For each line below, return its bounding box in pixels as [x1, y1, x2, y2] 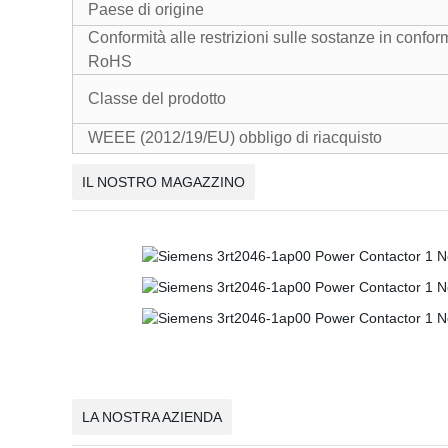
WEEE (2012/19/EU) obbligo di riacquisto [88, 129, 382, 146]
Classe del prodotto [88, 90, 226, 107]
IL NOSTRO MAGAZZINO [82, 174, 245, 190]
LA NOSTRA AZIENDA [82, 409, 222, 425]
